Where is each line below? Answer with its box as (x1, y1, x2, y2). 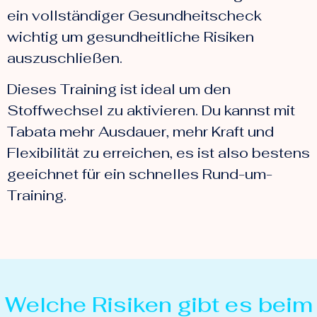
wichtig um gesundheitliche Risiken (7, 27, 254, 46)
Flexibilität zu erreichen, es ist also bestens (7, 144, 310, 163)
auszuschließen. (7, 48, 122, 67)
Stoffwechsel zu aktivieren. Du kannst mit (7, 101, 295, 120)
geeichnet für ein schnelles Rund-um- (7, 165, 272, 184)
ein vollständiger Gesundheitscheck (7, 6, 262, 25)
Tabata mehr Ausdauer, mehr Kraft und (7, 122, 274, 142)
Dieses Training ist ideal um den (7, 80, 231, 99)
